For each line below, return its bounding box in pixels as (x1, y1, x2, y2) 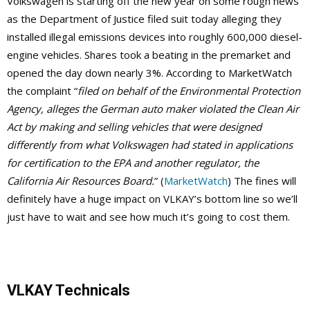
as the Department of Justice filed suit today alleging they (7, 12, 282, 26)
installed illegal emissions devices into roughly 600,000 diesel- (7, 30, 302, 44)
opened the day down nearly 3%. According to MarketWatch (7, 66, 292, 80)
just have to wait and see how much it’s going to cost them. (7, 210, 290, 224)
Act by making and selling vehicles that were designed (7, 120, 262, 134)
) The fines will (228, 174, 296, 188)
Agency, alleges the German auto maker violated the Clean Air (7, 102, 299, 116)
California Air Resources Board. (7, 174, 154, 188)
